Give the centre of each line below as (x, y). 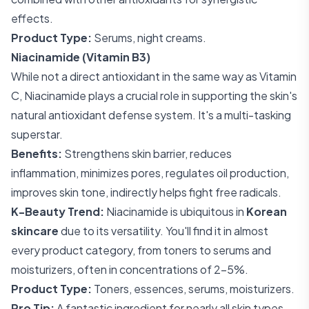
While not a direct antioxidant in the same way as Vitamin (154, 76)
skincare (35, 231)
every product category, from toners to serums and (141, 250)
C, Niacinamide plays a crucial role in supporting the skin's (154, 96)
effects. (32, 18)
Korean (267, 211)
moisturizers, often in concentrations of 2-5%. (130, 269)
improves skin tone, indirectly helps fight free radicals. (146, 192)
